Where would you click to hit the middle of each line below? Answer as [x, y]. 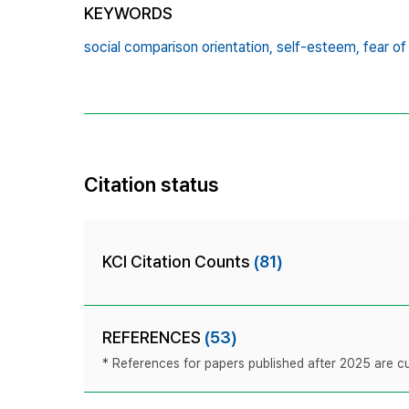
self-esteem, [318, 47]
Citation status [152, 184]
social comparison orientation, [178, 47]
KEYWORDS [128, 13]
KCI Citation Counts [178, 261]
